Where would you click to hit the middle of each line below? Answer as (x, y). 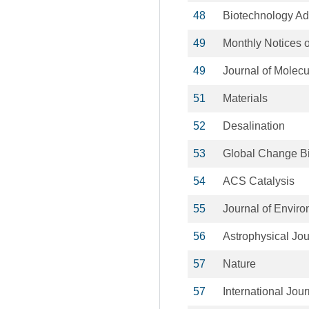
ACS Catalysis (259, 181)
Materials (245, 98)
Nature (239, 264)
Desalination (254, 126)
